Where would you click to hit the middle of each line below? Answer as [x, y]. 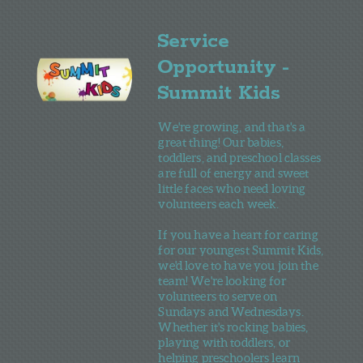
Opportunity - [223, 67]
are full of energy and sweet [234, 173]
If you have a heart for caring [238, 234]
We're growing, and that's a [232, 126]
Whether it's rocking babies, [233, 327]
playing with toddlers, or [224, 342]
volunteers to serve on [218, 296]
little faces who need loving [232, 188]
